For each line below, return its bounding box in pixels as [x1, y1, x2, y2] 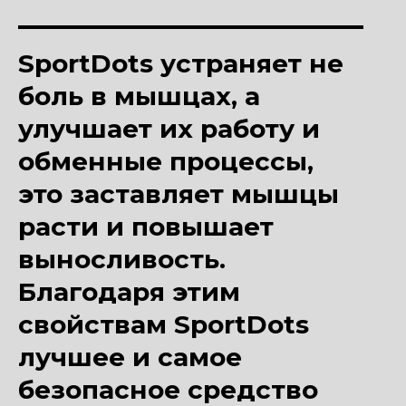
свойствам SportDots [18, 309, 309, 341]
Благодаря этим [18, 276, 240, 308]
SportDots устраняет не [18, 48, 343, 80]
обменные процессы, [18, 146, 314, 178]
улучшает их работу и [18, 113, 320, 145]
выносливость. [18, 244, 226, 275]
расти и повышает [18, 211, 274, 243]
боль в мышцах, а [18, 81, 260, 112]
